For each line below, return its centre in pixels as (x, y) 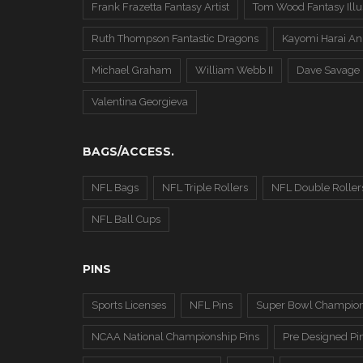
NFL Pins (211, 305)
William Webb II (234, 70)
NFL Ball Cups (126, 219)
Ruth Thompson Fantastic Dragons (175, 38)
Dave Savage (328, 70)
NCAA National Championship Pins (175, 337)
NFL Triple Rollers (205, 188)
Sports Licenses (129, 305)
